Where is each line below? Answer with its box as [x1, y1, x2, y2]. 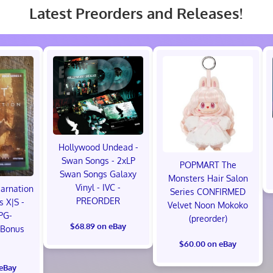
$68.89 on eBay [70, 221, 127, 232]
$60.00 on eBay [179, 239, 237, 249]
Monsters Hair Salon [168, 173, 248, 184]
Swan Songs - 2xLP [61, 155, 135, 166]
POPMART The [179, 160, 236, 171]
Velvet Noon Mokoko [168, 200, 249, 211]
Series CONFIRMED [170, 186, 246, 197]
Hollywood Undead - [58, 142, 138, 153]
